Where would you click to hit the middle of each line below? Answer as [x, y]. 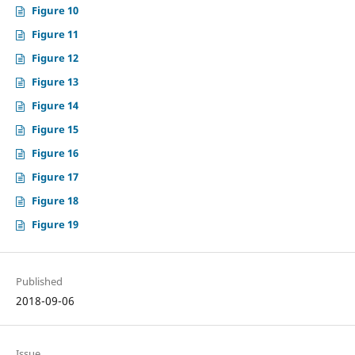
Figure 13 [55, 82]
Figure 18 [55, 201]
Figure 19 [55, 225]
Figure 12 [55, 58]
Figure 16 [55, 153]
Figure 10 [55, 11]
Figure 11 [55, 34]
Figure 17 [55, 177]
